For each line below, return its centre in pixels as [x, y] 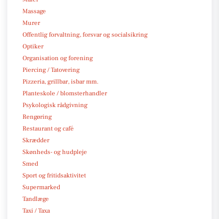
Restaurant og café [48, 128]
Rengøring [37, 117]
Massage [34, 11]
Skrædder [36, 140]
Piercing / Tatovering [51, 70]
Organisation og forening [58, 58]
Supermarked [41, 187]
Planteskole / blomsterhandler [65, 93]
